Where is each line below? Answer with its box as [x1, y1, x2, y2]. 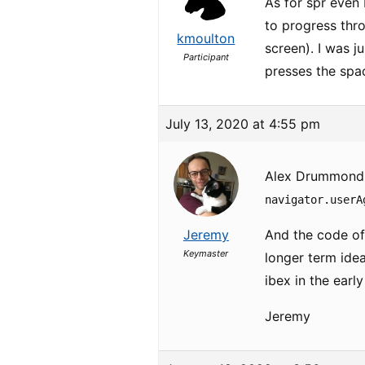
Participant [182, 51, 229, 63]
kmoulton [177, 30, 235, 46]
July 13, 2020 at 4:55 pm [165, 116, 321, 132]
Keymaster [183, 248, 229, 259]
